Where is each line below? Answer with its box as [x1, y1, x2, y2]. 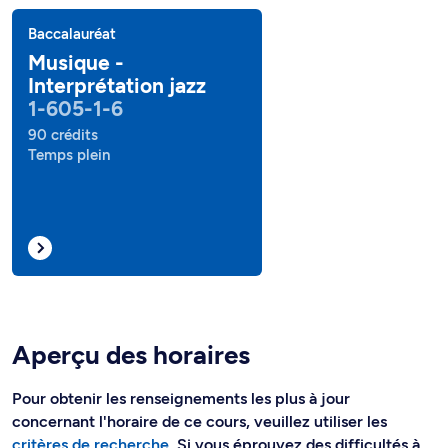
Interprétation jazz [28, 73, 206, 98]
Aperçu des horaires [12, 339, 250, 371]
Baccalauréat [28, 25, 116, 43]
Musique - [28, 50, 124, 75]
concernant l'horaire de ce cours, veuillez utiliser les [12, 412, 387, 431]
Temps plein [28, 146, 110, 164]
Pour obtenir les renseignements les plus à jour [12, 389, 350, 408]
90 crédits [28, 126, 98, 144]
